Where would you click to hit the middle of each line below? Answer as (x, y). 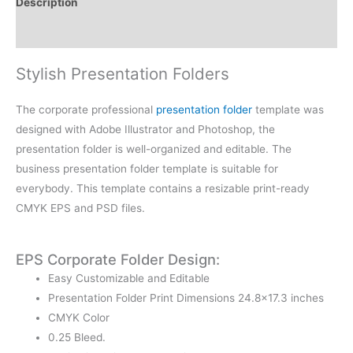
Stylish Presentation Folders (123, 74)
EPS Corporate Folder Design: (118, 259)
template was (288, 110)
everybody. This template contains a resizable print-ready (163, 189)
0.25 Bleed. (77, 337)
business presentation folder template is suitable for (147, 169)
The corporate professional (86, 110)
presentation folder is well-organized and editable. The (154, 149)
